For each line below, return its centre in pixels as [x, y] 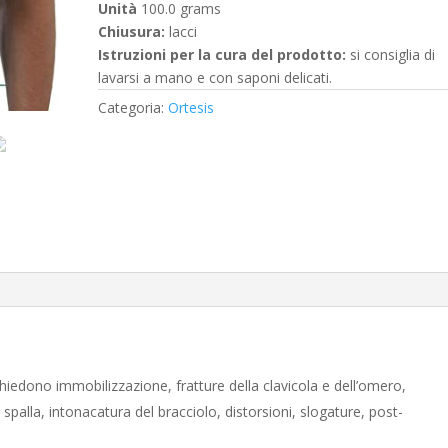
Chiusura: [132, 31]
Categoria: [133, 107]
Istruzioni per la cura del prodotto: [222, 54]
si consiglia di [391, 54]
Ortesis [191, 107]
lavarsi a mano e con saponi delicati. [215, 77]
